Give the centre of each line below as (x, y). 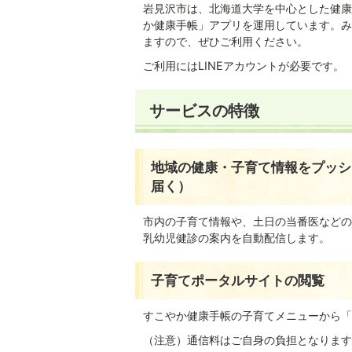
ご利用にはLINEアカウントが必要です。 (244, 66)
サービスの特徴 (204, 110)
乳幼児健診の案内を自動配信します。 (236, 238)
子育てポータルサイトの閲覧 (238, 280)
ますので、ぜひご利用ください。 (225, 41)
